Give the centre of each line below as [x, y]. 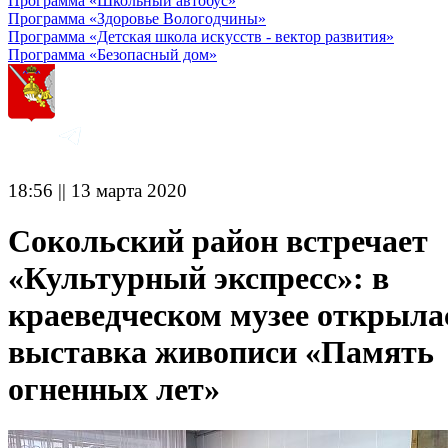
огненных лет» [114, 389]
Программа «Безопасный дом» [112, 54]
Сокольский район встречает [218, 241]
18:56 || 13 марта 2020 [97, 190]
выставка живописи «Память [221, 352]
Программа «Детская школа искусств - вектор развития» [201, 36]
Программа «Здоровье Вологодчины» [137, 18]
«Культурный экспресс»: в [198, 278]
